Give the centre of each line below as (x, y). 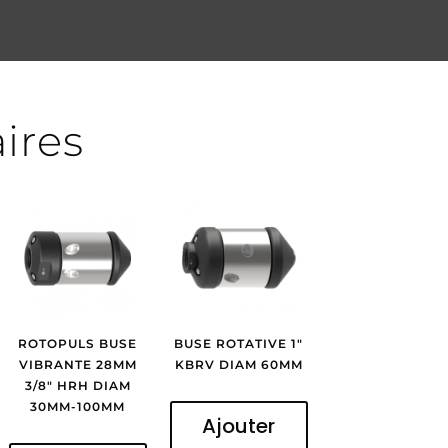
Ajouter (239, 426)
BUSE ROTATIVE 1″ (239, 344)
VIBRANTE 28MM (77, 365)
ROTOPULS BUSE (78, 344)
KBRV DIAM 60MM (238, 365)
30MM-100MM (78, 407)
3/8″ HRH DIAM (77, 386)
